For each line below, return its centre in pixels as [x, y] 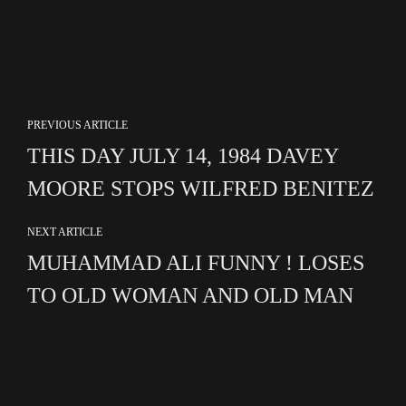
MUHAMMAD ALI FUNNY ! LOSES [196, 263]
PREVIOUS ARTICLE [77, 126]
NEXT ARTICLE [65, 232]
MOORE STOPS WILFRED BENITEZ [201, 189]
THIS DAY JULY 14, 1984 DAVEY [183, 156]
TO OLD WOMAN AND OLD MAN [190, 296]
